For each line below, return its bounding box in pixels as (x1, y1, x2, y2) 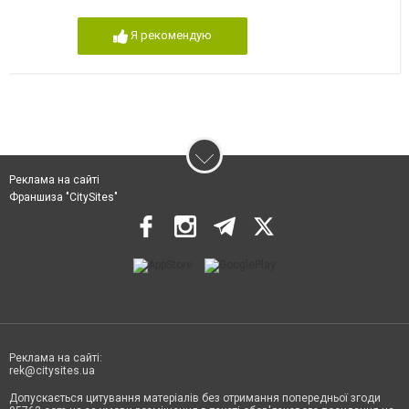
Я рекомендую (130, 28, 212, 43)
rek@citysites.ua (9, 364, 95, 378)
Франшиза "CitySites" (9, 191, 118, 204)
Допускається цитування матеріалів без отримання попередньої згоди (9, 392, 381, 405)
